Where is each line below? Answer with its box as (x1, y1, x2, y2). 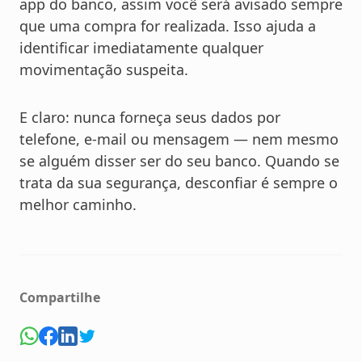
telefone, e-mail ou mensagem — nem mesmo (19, 129, 339, 149)
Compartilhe (19, 288, 100, 307)
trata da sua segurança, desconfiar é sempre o (19, 173, 338, 193)
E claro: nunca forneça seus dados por (19, 107, 280, 128)
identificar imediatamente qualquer (19, 38, 263, 58)
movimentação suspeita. (19, 60, 188, 80)
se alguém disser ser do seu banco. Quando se (19, 151, 339, 171)
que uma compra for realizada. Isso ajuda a (19, 16, 316, 36)
